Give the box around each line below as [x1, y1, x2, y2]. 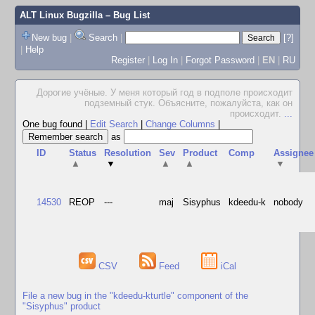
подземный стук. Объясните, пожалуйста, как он [84, 98, 292, 108]
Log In [152, 54, 178, 65]
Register [110, 54, 145, 65]
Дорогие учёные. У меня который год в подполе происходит [37, 87, 292, 98]
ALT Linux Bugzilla [19, 10, 103, 20]
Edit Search [90, 119, 138, 129]
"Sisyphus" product [22, 300, 101, 311]
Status [69, 148, 97, 158]
